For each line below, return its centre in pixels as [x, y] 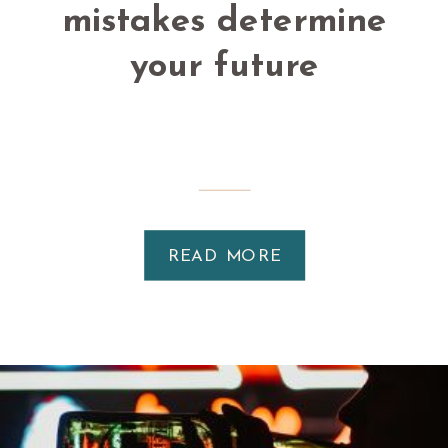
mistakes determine [224, 23]
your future [224, 67]
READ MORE [225, 257]
